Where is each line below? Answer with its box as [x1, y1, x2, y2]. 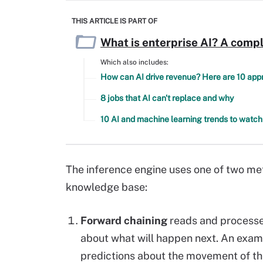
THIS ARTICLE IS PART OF [72, 17, 157, 25]
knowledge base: [66, 181, 147, 193]
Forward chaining [80, 214, 167, 227]
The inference [66, 163, 134, 176]
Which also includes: [100, 58, 168, 66]
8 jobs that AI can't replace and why [100, 93, 234, 103]
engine [134, 163, 167, 176]
